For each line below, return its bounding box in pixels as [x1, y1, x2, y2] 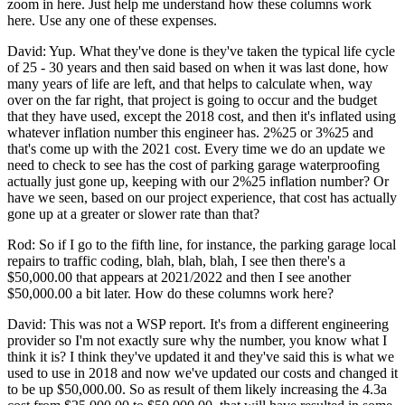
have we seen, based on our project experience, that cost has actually [7, 189, 397, 205]
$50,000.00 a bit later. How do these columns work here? [7, 285, 334, 301]
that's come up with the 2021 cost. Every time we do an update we [7, 140, 385, 156]
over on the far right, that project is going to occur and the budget [7, 91, 377, 108]
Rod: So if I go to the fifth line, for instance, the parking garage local [7, 236, 396, 252]
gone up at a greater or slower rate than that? [7, 205, 259, 221]
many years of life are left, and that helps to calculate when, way [7, 75, 372, 91]
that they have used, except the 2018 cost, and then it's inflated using [7, 108, 396, 124]
